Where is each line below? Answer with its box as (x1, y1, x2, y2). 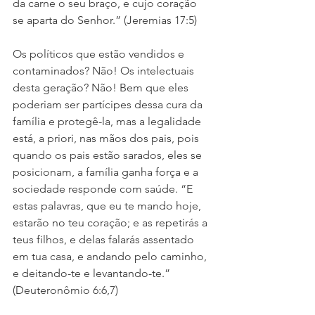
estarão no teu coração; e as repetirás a (13, 216, 210, 230)
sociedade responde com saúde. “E (13, 182, 195, 196)
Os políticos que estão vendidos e (13, 47, 187, 61)
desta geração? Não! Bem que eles (13, 81, 191, 95)
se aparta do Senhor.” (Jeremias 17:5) (13, 13, 197, 27)
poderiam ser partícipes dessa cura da (13, 98, 205, 112)
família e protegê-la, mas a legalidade (13, 115, 204, 129)
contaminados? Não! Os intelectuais (13, 64, 197, 78)
